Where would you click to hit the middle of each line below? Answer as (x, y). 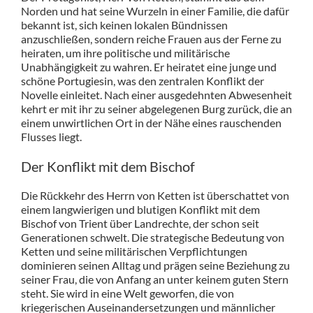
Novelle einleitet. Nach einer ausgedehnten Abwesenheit (156, 95)
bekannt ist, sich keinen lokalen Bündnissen (124, 25)
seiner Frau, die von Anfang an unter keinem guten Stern (154, 279)
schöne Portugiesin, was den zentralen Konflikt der (142, 81)
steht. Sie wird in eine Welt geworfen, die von (127, 293)
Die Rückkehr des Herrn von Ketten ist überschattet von (155, 196)
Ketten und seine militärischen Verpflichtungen (134, 252)
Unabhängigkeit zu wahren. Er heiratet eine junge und (148, 67)
